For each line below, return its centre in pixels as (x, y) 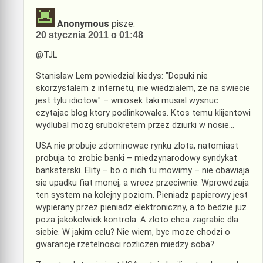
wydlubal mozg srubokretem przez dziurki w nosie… (135, 125)
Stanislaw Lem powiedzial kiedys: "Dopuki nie (122, 76)
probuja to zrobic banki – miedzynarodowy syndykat (136, 159)
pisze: (123, 23)
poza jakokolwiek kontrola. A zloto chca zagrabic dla (137, 220)
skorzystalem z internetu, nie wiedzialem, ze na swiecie (143, 88)
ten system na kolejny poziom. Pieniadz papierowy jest (142, 195)
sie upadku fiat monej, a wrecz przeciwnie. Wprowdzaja (142, 183)
